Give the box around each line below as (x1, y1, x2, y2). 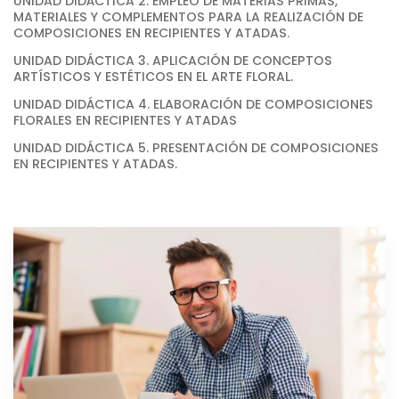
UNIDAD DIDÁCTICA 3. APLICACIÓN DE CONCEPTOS (13, 51, 332, 69)
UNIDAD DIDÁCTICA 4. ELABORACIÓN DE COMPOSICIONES (13, 94, 373, 113)
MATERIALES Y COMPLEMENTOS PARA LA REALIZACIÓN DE (13, 8, 363, 27)
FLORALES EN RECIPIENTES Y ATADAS (13, 110, 237, 129)
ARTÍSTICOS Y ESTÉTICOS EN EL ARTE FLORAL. (13, 67, 293, 85)
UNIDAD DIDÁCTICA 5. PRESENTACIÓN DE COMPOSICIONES (13, 138, 379, 157)
